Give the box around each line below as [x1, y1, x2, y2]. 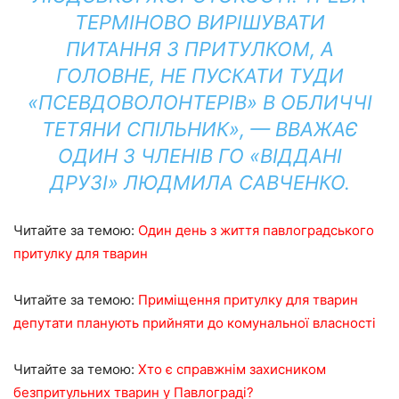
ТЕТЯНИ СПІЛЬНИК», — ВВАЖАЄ [41, 118, 358, 141]
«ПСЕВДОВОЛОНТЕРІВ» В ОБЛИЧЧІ [27, 91, 372, 114]
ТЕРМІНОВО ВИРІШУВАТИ [74, 11, 325, 34]
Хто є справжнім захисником [134, 361, 326, 378]
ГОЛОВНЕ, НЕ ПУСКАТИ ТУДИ [55, 64, 344, 87]
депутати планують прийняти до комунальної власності [13, 314, 376, 331]
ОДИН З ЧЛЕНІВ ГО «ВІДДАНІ [57, 144, 342, 167]
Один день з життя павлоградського [138, 222, 374, 239]
